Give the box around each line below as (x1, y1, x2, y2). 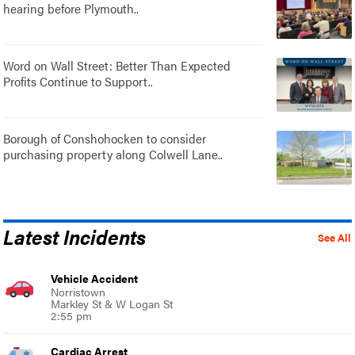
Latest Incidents (3, 222, 147, 251)
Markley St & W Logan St (51, 296, 174, 312)
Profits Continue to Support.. (3, 72, 154, 91)
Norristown (51, 284, 106, 300)
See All (317, 231, 351, 246)
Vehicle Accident (51, 270, 139, 287)
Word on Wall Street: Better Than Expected (3, 56, 231, 75)
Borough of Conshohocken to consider (3, 129, 207, 148)
